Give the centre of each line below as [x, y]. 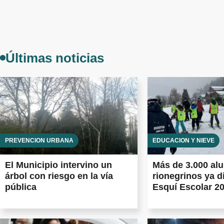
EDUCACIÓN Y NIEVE [183, 140]
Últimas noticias [55, 58]
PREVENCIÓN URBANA [39, 140]
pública [21, 187]
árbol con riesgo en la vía [59, 176]
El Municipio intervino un [58, 165]
